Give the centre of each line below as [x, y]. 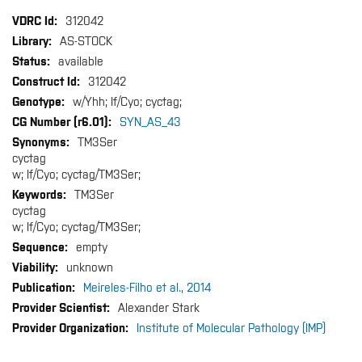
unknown [90, 268]
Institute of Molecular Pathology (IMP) [231, 329]
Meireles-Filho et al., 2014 [147, 288]
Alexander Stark [159, 309]
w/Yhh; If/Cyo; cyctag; [127, 103]
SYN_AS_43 [150, 123]
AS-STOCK [86, 42]
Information [40, 37]
